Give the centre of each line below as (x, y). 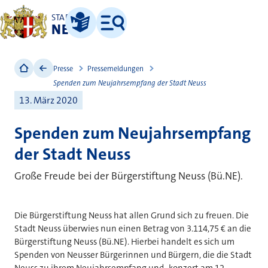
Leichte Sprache (90, 36)
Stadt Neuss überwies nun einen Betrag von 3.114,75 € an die (133, 228)
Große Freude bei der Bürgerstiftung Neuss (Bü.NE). (129, 176)
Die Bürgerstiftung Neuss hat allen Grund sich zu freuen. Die (132, 215)
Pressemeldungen (115, 68)
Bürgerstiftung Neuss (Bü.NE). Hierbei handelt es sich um (124, 241)
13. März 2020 (48, 100)
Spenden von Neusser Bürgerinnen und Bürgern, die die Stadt (133, 255)
